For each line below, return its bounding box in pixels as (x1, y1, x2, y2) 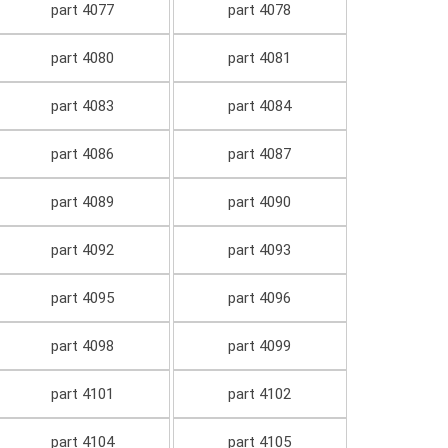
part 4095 (50, 289, 114, 308)
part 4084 (228, 97, 292, 116)
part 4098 (50, 337, 114, 356)
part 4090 (228, 193, 292, 212)
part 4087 (228, 145, 292, 164)
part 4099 (228, 337, 292, 356)
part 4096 (228, 289, 292, 308)
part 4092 (50, 241, 114, 260)
